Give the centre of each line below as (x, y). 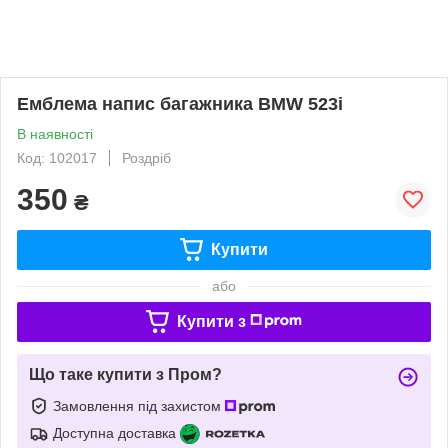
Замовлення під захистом (139, 405)
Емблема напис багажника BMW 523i (180, 103)
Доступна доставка (114, 432)
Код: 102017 (57, 157)
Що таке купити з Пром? (125, 374)
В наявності (55, 133)
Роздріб (146, 157)
